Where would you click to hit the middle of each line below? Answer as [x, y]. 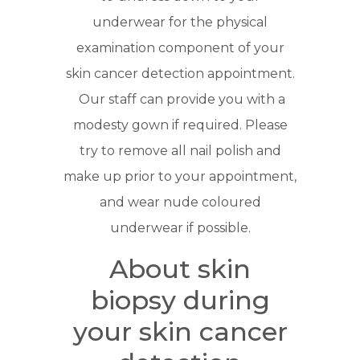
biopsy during [180, 301]
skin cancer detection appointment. [180, 74]
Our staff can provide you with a [180, 100]
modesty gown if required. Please [180, 125]
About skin [180, 269]
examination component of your [180, 48]
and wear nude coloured [180, 202]
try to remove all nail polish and [180, 151]
